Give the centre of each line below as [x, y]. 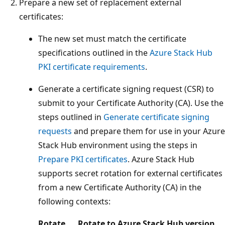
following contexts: [74, 201]
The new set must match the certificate [112, 38]
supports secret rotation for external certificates [130, 173]
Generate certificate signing [156, 117]
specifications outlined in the [94, 52]
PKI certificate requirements [92, 67]
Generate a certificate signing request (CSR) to [126, 89]
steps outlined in [71, 117]
